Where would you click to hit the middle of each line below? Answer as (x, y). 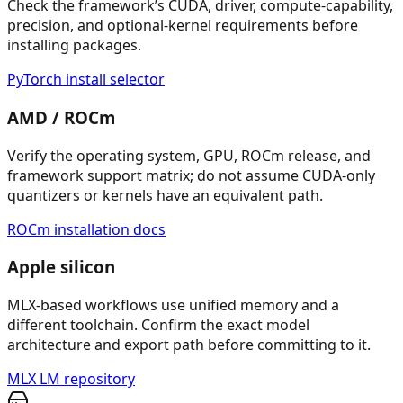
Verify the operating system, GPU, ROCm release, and (189, 155)
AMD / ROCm (61, 117)
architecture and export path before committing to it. (189, 345)
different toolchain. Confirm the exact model (158, 325)
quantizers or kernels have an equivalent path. (165, 195)
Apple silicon (61, 267)
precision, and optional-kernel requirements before (183, 26)
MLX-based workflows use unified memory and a (173, 305)
